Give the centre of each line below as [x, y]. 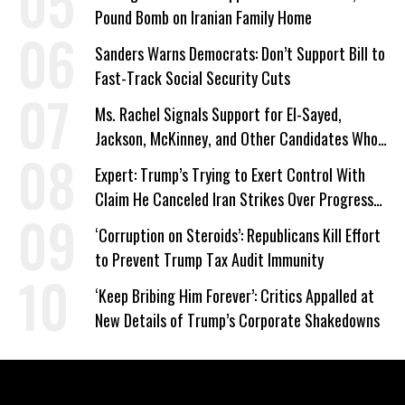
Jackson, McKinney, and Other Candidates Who [236, 138]
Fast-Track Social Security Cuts [193, 77]
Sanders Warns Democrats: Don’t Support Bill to [240, 53]
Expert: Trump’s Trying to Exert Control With [230, 174]
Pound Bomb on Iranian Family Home [203, 17]
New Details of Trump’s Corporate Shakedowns [237, 320]
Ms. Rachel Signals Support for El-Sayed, [218, 113]
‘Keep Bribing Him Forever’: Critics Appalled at [235, 295]
